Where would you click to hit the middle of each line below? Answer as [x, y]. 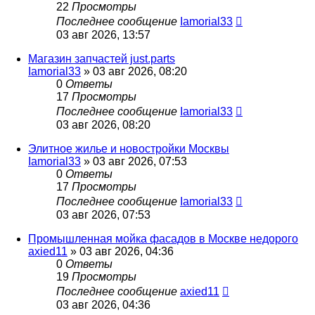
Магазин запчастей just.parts [102, 59]
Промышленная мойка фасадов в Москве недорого [163, 239]
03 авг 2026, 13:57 [103, 35]
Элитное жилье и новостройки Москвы [129, 149]
